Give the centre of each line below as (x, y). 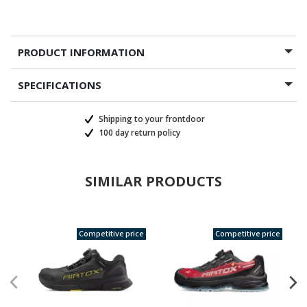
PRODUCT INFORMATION (81, 52)
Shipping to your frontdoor (151, 119)
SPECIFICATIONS (60, 85)
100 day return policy (138, 133)
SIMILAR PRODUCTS (153, 181)
